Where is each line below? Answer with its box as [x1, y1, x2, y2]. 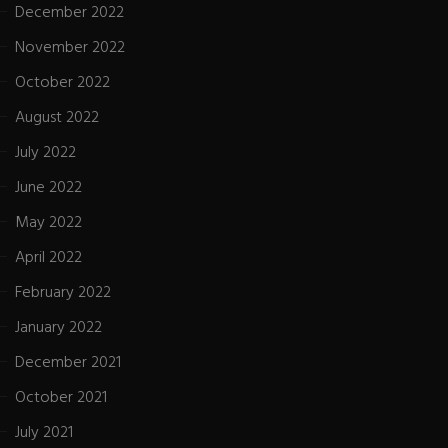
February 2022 [15, 279, 111, 306]
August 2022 [15, 104, 99, 131]
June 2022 [15, 174, 82, 201]
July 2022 [15, 139, 76, 166]
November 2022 [15, 34, 125, 61]
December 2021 [15, 349, 121, 376]
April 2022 [15, 244, 82, 271]
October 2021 [15, 384, 107, 411]
